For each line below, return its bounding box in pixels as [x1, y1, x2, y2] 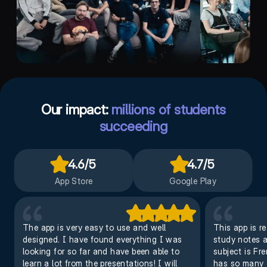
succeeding [99, 118, 167, 135]
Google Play [169, 176, 217, 186]
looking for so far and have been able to [22, 246, 179, 256]
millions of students [111, 101, 226, 118]
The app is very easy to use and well [22, 222, 166, 232]
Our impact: [41, 101, 112, 118]
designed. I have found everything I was [22, 234, 182, 244]
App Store [54, 176, 93, 186]
